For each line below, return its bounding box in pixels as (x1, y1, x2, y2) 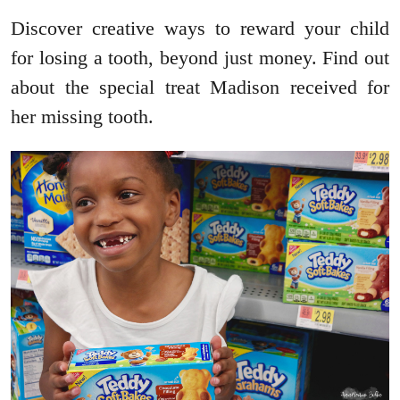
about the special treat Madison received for (11, 75, 389, 98)
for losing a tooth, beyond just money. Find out (11, 46, 389, 69)
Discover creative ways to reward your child (11, 16, 389, 39)
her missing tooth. (11, 104, 154, 128)
